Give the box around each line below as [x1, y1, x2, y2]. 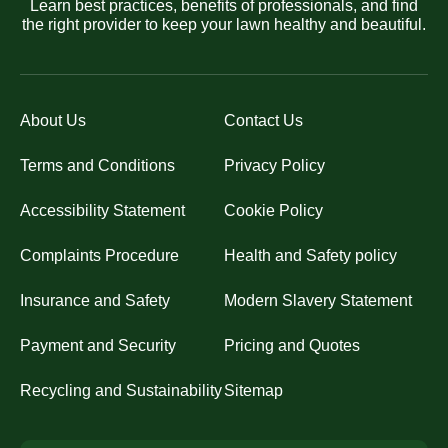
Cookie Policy [224, 201, 323, 219]
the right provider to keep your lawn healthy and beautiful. [22, 15, 426, 33]
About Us [20, 111, 86, 129]
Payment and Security [20, 336, 176, 354]
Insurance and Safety [20, 291, 170, 309]
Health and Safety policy [224, 246, 397, 264]
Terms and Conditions [20, 156, 175, 174]
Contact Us [224, 111, 303, 129]
